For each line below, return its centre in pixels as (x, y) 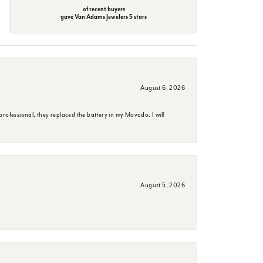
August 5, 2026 (163, 185)
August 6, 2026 (163, 87)
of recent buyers (104, 9)
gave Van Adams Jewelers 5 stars (104, 16)
